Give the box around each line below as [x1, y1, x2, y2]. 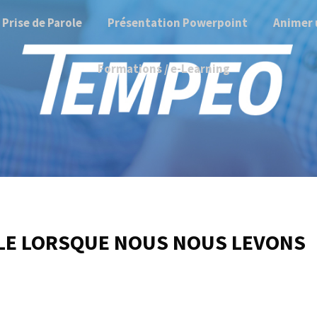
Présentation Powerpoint [107, 15, 248, 30]
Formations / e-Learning [98, 61, 231, 76]
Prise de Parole [1, 15, 82, 30]
